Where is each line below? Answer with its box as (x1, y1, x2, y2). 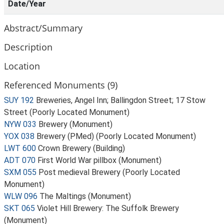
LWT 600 (4, 143, 36, 153)
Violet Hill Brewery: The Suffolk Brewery (37, 203, 179, 213)
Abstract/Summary (4, 21, 82, 34)
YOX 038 (4, 131, 34, 141)
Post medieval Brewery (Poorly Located (38, 167, 180, 177)
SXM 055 (4, 167, 36, 177)
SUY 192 (4, 95, 34, 105)
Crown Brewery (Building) (38, 143, 125, 153)
